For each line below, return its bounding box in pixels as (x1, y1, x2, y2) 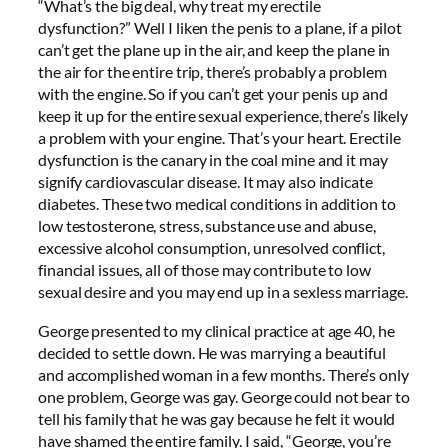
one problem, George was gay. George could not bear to (38, 386, 410, 406)
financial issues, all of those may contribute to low (38, 260, 371, 280)
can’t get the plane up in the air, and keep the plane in (38, 40, 391, 60)
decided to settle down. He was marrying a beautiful (38, 342, 386, 362)
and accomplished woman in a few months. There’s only (38, 364, 409, 384)
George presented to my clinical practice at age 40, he (38, 320, 395, 340)
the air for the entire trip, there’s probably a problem (38, 62, 387, 82)
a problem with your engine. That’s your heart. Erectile (38, 128, 401, 148)
